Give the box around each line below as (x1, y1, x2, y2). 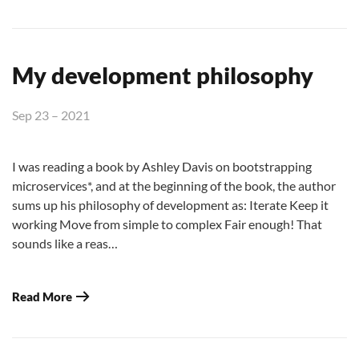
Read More (12, 288, 72, 304)
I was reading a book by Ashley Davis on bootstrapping (12, 158, 312, 174)
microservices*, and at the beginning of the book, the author (12, 177, 336, 193)
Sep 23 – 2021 (12, 107, 90, 123)
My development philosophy (12, 60, 313, 89)
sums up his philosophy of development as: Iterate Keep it (12, 196, 329, 212)
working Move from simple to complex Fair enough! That (12, 216, 322, 232)
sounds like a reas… (12, 235, 118, 251)
